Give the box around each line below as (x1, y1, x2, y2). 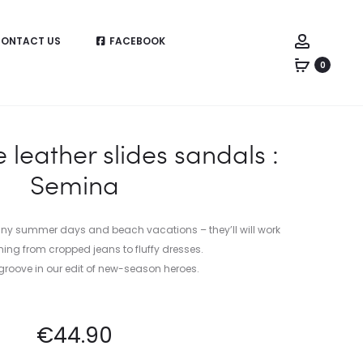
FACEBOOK (109, 34, 165, 48)
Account (310, 32, 358, 48)
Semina (30, 167, 119, 202)
